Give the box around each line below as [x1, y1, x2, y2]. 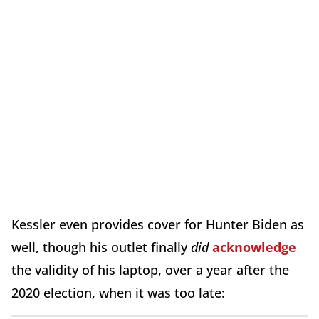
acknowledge [212, 238, 296, 256]
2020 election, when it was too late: [11, 283, 225, 301]
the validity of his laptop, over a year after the [11, 261, 289, 278]
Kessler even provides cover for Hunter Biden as [11, 215, 304, 233]
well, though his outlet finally [11, 238, 191, 256]
